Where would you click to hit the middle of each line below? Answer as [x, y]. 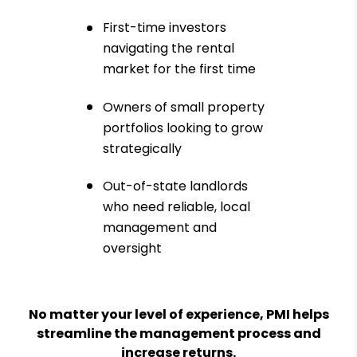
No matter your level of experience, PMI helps [178, 315]
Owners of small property [184, 107]
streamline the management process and [178, 334]
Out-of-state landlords [175, 186]
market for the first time [179, 69]
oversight [132, 248]
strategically [142, 148]
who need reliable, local [177, 206]
